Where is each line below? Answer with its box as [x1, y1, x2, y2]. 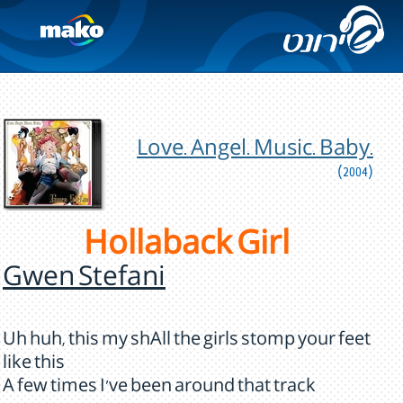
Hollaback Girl [84, 232, 290, 265]
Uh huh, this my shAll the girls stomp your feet [3, 333, 371, 351]
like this [3, 356, 65, 374]
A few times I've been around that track [3, 380, 316, 398]
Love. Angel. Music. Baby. [137, 140, 373, 163]
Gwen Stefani [3, 267, 166, 295]
